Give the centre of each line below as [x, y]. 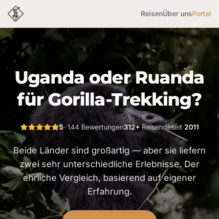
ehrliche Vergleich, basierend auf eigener [109, 178]
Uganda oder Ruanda [109, 77]
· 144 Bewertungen [94, 127]
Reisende [155, 127]
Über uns [177, 13]
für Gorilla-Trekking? [109, 99]
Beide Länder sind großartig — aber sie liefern [109, 150]
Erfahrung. [109, 191]
